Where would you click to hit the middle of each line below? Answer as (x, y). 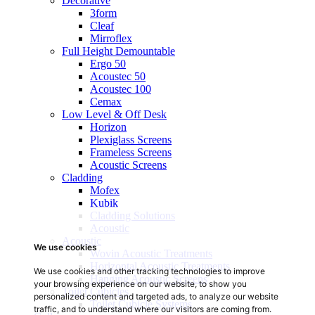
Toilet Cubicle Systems (141, 304)
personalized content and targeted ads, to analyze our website (156, 296)
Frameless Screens (131, 152)
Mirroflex (111, 38)
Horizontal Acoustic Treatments (160, 266)
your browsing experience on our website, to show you (140, 284)
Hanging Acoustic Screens (149, 278)
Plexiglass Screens (131, 139)
